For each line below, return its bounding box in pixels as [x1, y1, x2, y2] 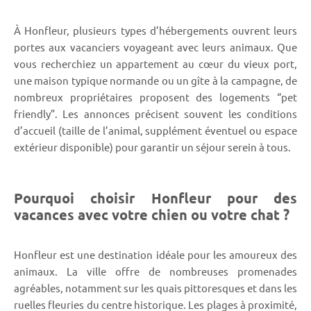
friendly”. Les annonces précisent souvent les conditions [14, 106, 297, 120]
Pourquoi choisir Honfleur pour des [14, 188, 297, 207]
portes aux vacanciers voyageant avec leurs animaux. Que [14, 40, 297, 53]
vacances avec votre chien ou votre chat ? [14, 205, 289, 224]
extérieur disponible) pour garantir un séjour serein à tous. [14, 140, 291, 153]
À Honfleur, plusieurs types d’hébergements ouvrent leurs [14, 23, 297, 37]
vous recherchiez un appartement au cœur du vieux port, [14, 56, 297, 70]
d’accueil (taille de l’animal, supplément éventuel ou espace [14, 123, 297, 137]
